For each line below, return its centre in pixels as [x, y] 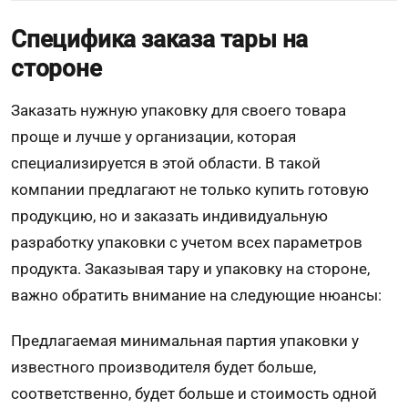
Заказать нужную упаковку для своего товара [178, 110]
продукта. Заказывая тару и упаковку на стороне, [190, 268]
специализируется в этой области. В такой [166, 163]
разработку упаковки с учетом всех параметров [187, 242]
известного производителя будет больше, [163, 367]
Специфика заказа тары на [160, 39]
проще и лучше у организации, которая [153, 136]
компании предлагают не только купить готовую [190, 189]
